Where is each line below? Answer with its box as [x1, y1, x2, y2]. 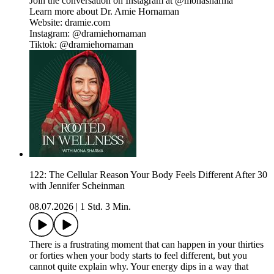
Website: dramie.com [29, 17, 110, 28]
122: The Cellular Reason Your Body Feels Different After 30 [29, 169, 267, 180]
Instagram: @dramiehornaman [29, 28, 146, 39]
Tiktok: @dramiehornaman [29, 39, 133, 50]
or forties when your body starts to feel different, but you [29, 250, 247, 261]
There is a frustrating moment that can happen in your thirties [29, 239, 264, 250]
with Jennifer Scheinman [29, 180, 125, 191]
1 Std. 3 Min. [80, 201, 131, 212]
